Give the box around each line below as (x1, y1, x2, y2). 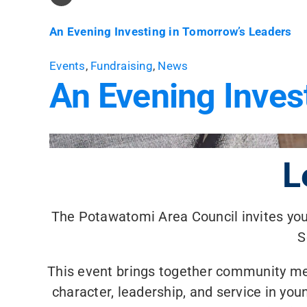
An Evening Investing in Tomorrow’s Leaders (49, 24, 292, 38)
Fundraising (90, 59, 153, 73)
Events (49, 59, 86, 73)
